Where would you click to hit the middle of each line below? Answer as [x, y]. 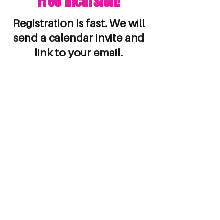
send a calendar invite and [79, 38]
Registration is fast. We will [79, 23]
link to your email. [79, 53]
